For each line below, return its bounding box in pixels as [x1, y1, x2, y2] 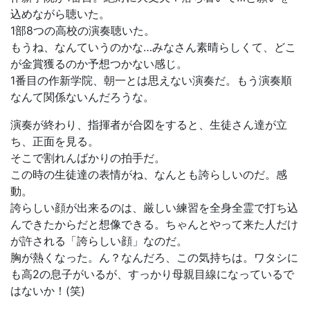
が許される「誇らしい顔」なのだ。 [10, 233, 188, 248]
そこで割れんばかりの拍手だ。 [10, 150, 165, 165]
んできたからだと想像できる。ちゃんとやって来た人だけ [10, 217, 298, 231]
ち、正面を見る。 [10, 134, 99, 148]
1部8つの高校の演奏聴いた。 [10, 23, 155, 37]
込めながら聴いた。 [10, 6, 110, 21]
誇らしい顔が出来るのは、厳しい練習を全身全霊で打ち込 [10, 200, 298, 215]
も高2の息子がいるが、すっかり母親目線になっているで [10, 266, 294, 281]
